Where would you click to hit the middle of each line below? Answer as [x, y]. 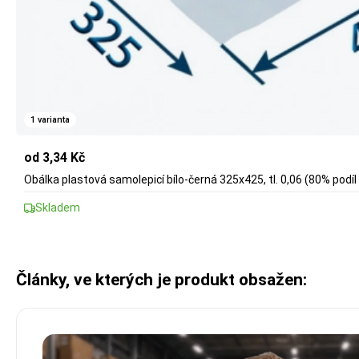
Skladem [58, 208]
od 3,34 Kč [54, 158]
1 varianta [50, 119]
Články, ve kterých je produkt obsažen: [161, 280]
